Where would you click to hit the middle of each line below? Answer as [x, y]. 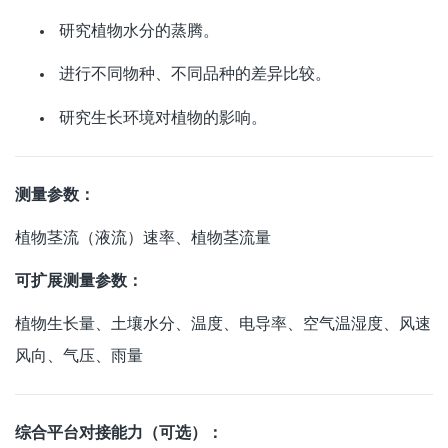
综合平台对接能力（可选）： [119, 433]
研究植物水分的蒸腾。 [139, 31]
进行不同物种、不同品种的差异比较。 [193, 74]
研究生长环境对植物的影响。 [161, 117]
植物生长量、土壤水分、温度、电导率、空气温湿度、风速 [223, 324]
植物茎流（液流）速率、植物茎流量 [143, 237]
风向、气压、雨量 [79, 356]
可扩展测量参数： [79, 280]
